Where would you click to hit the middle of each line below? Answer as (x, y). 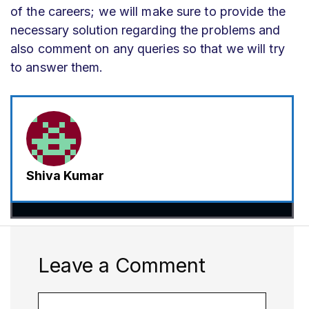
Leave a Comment (122, 265)
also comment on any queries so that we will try (148, 48)
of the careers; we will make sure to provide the (148, 11)
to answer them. (57, 67)
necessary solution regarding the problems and (146, 30)
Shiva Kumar (65, 175)
